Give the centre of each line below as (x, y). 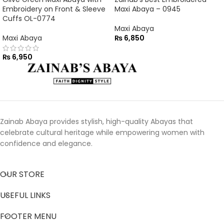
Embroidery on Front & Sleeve (54, 9)
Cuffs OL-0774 (29, 18)
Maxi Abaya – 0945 (147, 9)
